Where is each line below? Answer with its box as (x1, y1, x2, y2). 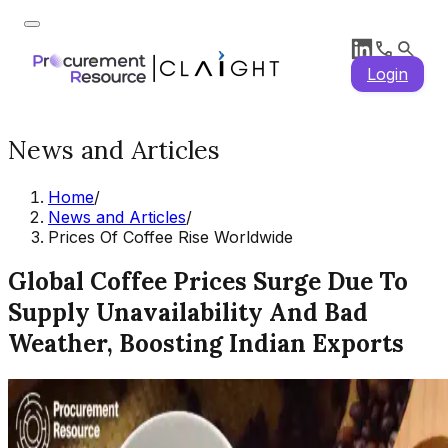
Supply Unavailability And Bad (8, 297, 368, 329)
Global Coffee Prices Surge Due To (8, 266, 408, 298)
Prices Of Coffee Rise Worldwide (48, 226, 293, 247)
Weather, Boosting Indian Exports (8, 328, 404, 360)
